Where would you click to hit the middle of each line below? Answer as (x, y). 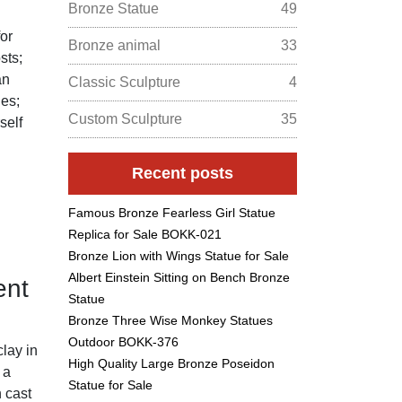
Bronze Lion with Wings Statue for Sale (179, 255)
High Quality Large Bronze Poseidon (171, 363)
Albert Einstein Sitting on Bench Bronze (179, 277)
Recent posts (183, 173)
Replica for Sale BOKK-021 (145, 234)
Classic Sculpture (124, 82)
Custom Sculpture (125, 118)
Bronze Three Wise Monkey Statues (170, 320)
